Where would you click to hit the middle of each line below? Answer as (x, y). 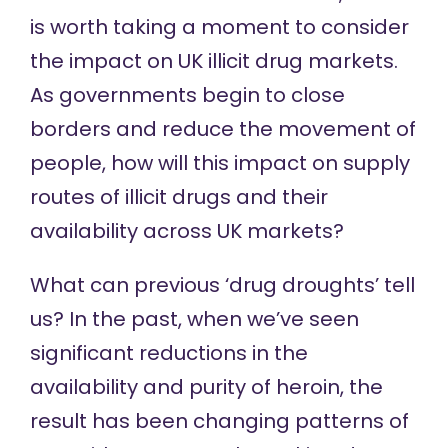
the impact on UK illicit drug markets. (213, 61)
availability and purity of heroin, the (206, 387)
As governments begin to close (187, 95)
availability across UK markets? (186, 231)
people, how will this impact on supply (219, 163)
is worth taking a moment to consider (219, 27)
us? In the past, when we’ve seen (194, 319)
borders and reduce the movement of (222, 129)
